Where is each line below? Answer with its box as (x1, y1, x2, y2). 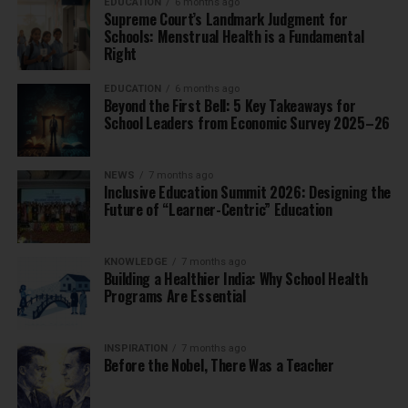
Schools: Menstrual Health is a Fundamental (103, 25, 364, 48)
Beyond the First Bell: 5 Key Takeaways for (103, 95, 356, 117)
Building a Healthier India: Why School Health (103, 268, 368, 291)
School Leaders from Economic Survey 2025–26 (103, 112, 390, 135)
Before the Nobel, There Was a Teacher (103, 354, 334, 377)
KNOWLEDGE (103, 256, 168, 269)
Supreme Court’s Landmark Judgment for (103, 8, 348, 31)
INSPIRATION (103, 342, 168, 355)
